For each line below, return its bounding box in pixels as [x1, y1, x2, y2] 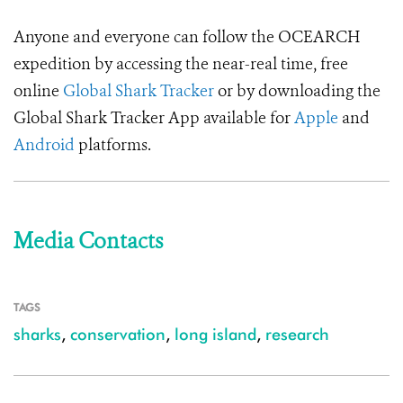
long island [175, 325, 256, 345]
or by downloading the [214, 80, 381, 103]
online [13, 80, 63, 103]
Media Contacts [13, 227, 163, 256]
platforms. [75, 134, 151, 157]
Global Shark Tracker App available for [13, 107, 294, 130]
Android [13, 134, 75, 157]
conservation [70, 325, 166, 345]
